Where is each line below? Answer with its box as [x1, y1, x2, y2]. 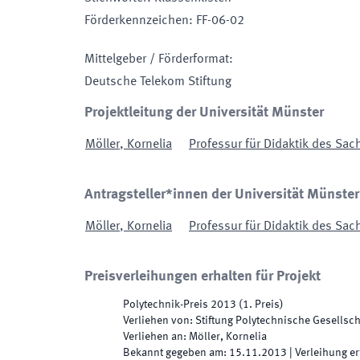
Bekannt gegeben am [123, 347, 223, 358]
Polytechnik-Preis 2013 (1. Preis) [123, 299, 284, 310]
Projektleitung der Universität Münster [84, 105, 324, 120]
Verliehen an [123, 331, 183, 342]
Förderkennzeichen [84, 14, 189, 27]
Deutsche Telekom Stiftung [84, 76, 231, 88]
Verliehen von [123, 315, 190, 326]
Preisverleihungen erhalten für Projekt [84, 269, 321, 284]
